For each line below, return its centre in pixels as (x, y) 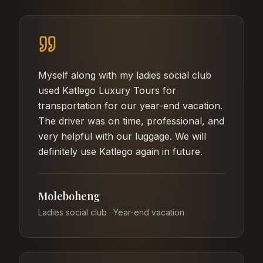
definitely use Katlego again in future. (120, 152)
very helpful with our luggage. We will (122, 136)
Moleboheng (69, 196)
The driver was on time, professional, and (131, 121)
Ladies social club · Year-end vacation (111, 213)
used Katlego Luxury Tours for (107, 91)
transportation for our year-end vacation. (130, 106)
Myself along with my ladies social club (125, 75)
